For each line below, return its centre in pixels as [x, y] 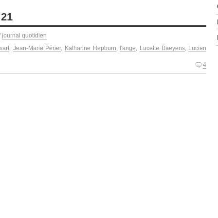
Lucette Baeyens [162, 48]
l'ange [128, 48]
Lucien [198, 48]
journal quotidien [24, 35]
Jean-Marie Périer [37, 48]
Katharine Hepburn [90, 48]
